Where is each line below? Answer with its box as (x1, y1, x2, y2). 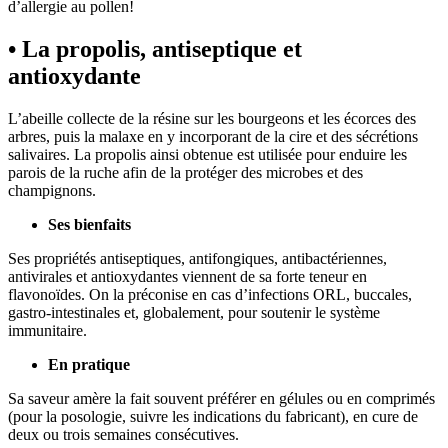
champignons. (8, 181, 96, 199)
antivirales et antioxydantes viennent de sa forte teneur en (8, 267, 367, 285)
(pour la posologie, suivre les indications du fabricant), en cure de (8, 407, 418, 425)
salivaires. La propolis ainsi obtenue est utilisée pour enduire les (8, 145, 407, 163)
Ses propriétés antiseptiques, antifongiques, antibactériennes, (8, 249, 387, 267)
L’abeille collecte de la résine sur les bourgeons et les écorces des (8, 109, 416, 127)
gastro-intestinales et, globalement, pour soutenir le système (8, 303, 380, 321)
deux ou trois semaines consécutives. (8, 425, 239, 443)
